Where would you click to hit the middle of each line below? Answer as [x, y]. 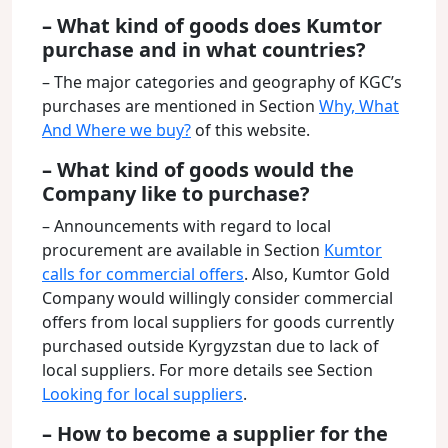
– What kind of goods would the [198, 169]
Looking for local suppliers [142, 394]
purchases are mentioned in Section [180, 106]
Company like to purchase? [176, 193]
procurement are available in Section [183, 250]
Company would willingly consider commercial [217, 298]
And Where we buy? [116, 130]
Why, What [359, 106]
